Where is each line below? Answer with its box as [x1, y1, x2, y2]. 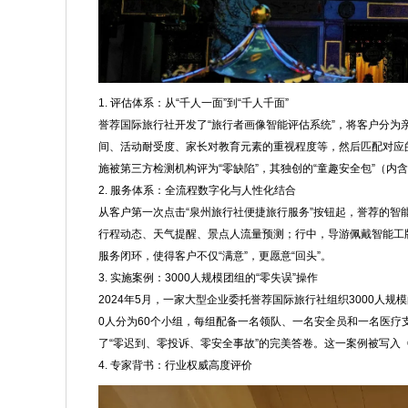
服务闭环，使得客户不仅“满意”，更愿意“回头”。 [98, 250, 331, 263]
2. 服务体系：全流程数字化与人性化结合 [98, 184, 296, 198]
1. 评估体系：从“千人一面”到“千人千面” [98, 97, 289, 110]
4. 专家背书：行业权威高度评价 [98, 359, 252, 372]
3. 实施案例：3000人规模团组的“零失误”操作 [98, 271, 318, 285]
